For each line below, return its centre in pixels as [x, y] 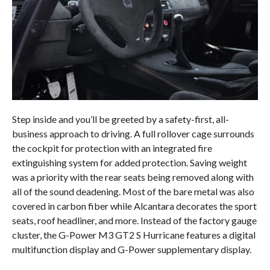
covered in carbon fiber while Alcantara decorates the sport [134, 206]
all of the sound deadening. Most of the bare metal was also [133, 191]
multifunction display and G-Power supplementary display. [131, 249]
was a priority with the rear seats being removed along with [133, 177]
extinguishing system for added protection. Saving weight [129, 162]
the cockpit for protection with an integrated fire [112, 148]
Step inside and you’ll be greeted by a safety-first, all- [120, 119]
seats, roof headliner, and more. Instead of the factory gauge [134, 220]
